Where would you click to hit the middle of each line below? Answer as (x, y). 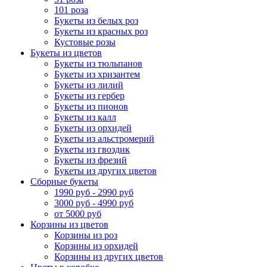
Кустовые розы (85, 42)
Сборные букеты (64, 181)
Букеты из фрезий (91, 160)
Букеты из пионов (91, 106)
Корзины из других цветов (109, 257)
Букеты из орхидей (93, 128)
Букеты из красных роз (101, 31)
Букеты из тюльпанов (98, 63)
